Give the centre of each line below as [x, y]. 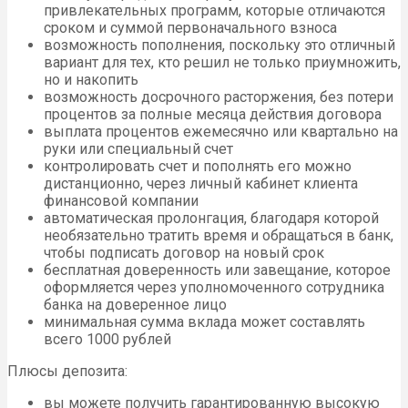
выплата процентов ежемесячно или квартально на [221, 132]
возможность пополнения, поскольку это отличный [219, 46]
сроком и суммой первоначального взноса [190, 28]
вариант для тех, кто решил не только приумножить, [222, 63]
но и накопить [91, 80]
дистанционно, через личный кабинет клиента [201, 184]
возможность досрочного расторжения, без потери [219, 97]
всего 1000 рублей [107, 340]
